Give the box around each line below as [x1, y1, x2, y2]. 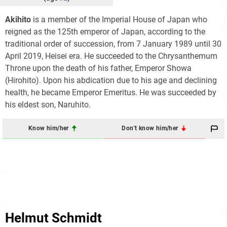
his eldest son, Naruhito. [5, 99, 91, 109]
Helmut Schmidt [5, 210, 102, 225]
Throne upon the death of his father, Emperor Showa [5, 63, 192, 73]
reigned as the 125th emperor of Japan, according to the [5, 26, 205, 36]
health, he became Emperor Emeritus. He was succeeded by [5, 87, 216, 97]
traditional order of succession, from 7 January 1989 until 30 [5, 39, 221, 49]
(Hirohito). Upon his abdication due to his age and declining [5, 75, 217, 85]
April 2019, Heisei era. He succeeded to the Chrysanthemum [5, 51, 217, 61]
